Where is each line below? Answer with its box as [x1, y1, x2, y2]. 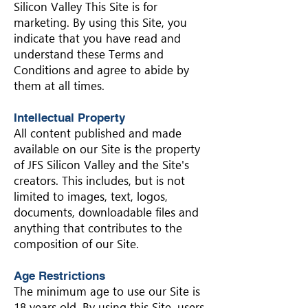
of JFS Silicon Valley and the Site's [14, 158, 189, 172]
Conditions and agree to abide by [14, 63, 189, 77]
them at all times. [14, 79, 104, 93]
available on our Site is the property [14, 142, 200, 156]
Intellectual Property [14, 111, 125, 124]
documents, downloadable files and [14, 206, 199, 219]
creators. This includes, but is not [14, 174, 185, 188]
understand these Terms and [14, 47, 164, 61]
